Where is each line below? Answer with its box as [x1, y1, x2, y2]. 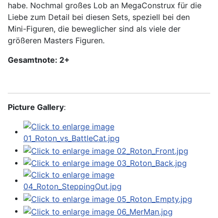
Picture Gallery [8, 102, 64, 112]
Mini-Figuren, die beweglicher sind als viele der [8, 24, 181, 34]
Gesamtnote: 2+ [8, 55, 70, 65]
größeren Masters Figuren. [8, 36, 105, 46]
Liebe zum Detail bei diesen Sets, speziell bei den [8, 12, 190, 22]
